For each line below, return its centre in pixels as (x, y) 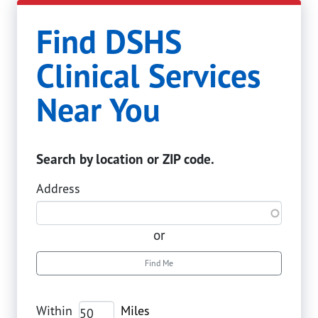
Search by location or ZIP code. (125, 159)
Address (58, 188)
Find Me (159, 263)
